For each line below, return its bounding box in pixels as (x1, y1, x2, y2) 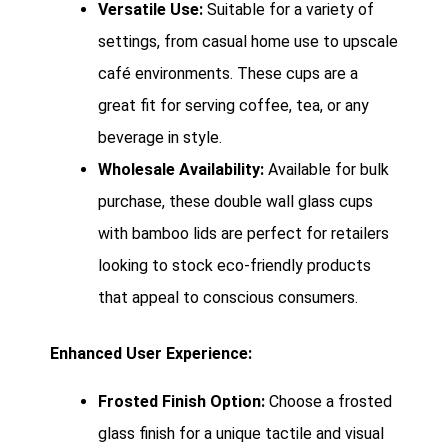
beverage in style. (98, 128, 222, 148)
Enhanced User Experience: (50, 344, 252, 364)
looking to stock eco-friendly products (98, 256, 371, 276)
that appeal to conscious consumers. (98, 288, 358, 308)
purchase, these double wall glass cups (98, 192, 373, 212)
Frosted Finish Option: (98, 392, 265, 412)
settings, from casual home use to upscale (98, 32, 398, 52)
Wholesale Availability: (98, 160, 264, 180)
